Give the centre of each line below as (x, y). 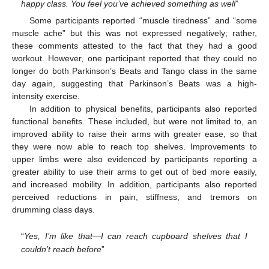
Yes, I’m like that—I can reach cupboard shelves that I (136, 236)
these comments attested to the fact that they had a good (134, 46)
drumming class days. (53, 210)
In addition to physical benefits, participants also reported (143, 109)
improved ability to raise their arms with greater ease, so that (134, 134)
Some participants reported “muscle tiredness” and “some (143, 21)
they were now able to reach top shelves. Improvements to (134, 147)
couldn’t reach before (62, 249)
